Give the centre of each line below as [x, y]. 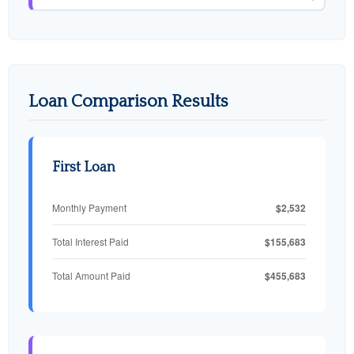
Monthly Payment [89, 208]
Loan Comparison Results [128, 101]
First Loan [84, 167]
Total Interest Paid [90, 242]
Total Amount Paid [91, 276]
